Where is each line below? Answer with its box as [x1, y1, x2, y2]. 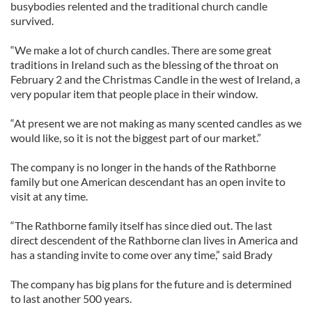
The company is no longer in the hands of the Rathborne [10, 160, 276, 173]
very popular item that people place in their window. [10, 87, 258, 100]
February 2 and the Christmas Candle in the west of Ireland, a [10, 72, 300, 86]
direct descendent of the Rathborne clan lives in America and [10, 233, 298, 247]
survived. [10, 14, 54, 27]
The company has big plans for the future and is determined [10, 277, 292, 290]
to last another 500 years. [10, 292, 132, 305]
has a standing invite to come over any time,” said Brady [10, 248, 272, 261]
